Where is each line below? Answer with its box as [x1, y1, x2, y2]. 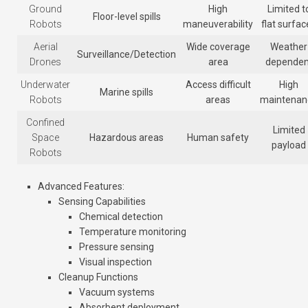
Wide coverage [186, 41, 250, 53]
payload [272, 140, 306, 151]
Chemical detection [79, 211, 163, 223]
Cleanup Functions [58, 272, 138, 283]
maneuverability [183, 19, 253, 30]
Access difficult [185, 79, 251, 91]
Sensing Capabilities [58, 196, 146, 208]
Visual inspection [79, 256, 152, 268]
